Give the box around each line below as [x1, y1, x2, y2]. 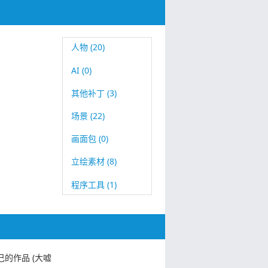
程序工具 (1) [71, 178, 117, 190]
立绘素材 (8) [71, 156, 117, 167]
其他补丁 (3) [71, 87, 117, 99]
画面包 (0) [71, 133, 109, 145]
